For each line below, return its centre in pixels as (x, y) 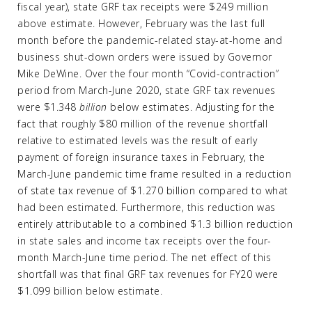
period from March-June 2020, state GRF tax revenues (147, 90)
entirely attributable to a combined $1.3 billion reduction (155, 224)
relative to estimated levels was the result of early (137, 140)
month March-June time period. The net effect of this (144, 257)
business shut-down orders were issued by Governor (145, 57)
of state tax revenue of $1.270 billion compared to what (153, 190)
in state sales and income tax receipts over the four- (145, 241)
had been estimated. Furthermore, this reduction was (147, 207)
